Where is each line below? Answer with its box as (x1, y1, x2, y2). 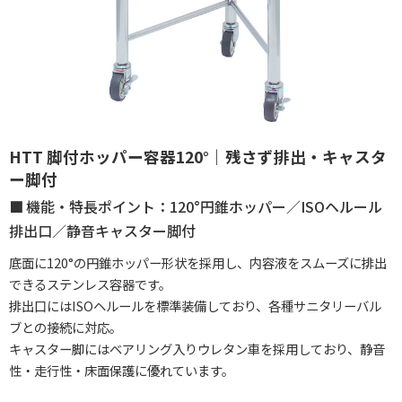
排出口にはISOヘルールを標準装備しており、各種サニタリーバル (9, 296, 381, 315)
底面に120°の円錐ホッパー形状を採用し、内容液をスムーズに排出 (9, 253, 387, 272)
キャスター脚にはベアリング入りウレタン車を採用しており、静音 (9, 339, 385, 358)
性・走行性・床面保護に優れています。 (9, 361, 234, 380)
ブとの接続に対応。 (9, 318, 122, 336)
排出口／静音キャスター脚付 (9, 220, 196, 241)
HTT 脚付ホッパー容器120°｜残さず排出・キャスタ (9, 145, 387, 168)
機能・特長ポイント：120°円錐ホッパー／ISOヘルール (26, 196, 382, 217)
